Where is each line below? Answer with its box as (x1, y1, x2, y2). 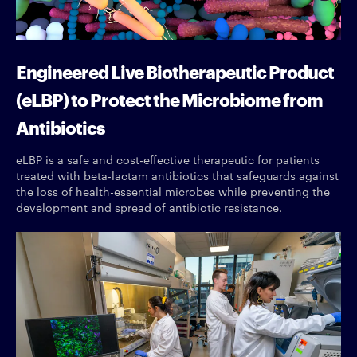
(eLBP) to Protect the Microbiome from (16, 86, 323, 112)
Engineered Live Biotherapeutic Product (16, 58, 334, 84)
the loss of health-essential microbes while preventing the (16, 183, 330, 200)
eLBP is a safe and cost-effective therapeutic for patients (16, 151, 320, 168)
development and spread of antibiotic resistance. (16, 199, 282, 216)
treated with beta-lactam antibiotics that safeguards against (16, 167, 339, 184)
